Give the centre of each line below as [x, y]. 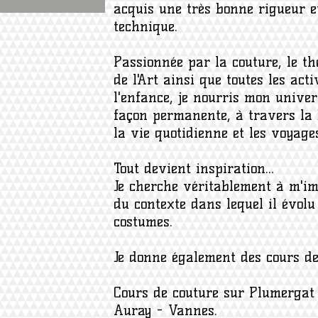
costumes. [143, 221]
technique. [146, 26]
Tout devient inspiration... [194, 168]
